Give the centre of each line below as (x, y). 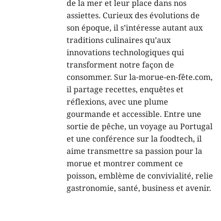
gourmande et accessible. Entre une (134, 114)
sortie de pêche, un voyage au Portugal (140, 127)
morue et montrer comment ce (125, 164)
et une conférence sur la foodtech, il (134, 139)
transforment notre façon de (120, 65)
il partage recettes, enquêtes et (125, 90)
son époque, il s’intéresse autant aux (135, 28)
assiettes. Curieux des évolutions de (133, 16)
